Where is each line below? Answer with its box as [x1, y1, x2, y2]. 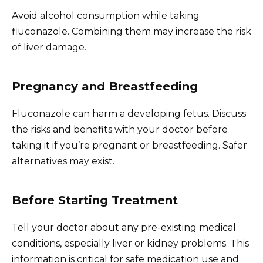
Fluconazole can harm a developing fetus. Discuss [12, 108, 246, 120]
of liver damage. [12, 42, 86, 53]
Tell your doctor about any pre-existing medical [12, 222, 236, 234]
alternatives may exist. [12, 156, 114, 167]
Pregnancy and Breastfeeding [12, 79, 198, 94]
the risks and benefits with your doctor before [12, 124, 228, 136]
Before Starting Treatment [12, 193, 178, 208]
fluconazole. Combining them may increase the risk [12, 26, 251, 38]
